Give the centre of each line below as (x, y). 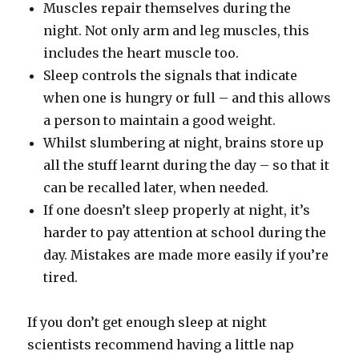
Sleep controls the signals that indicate (171, 75)
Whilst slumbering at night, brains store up (184, 142)
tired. (61, 277)
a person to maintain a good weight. (160, 120)
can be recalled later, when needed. (156, 187)
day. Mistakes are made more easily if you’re (186, 254)
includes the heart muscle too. (141, 52)
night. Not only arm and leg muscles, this (177, 30)
